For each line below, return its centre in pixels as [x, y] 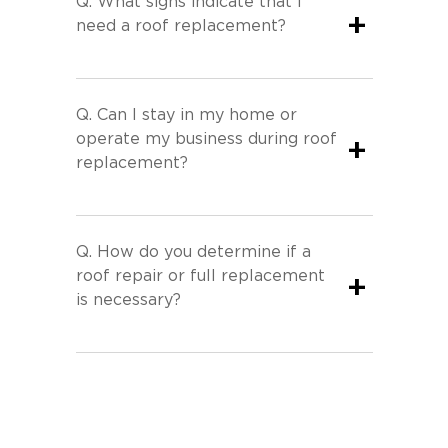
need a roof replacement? [180, 25]
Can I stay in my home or [196, 114]
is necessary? [128, 299]
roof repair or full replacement [200, 275]
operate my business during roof [206, 138]
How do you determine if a [203, 251]
